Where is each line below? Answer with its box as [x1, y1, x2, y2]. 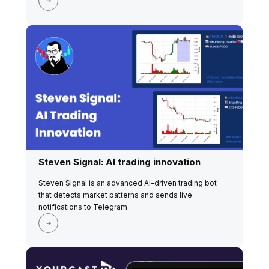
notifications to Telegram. [38, 202, 129, 212]
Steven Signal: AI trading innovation [38, 156, 201, 168]
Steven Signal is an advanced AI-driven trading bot [38, 178, 217, 188]
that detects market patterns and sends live [38, 190, 192, 200]
